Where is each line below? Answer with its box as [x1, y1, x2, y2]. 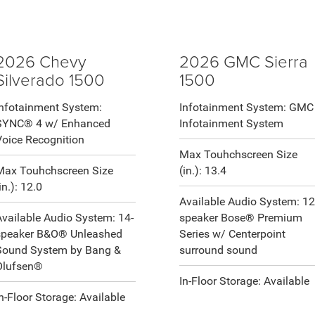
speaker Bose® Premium [179, 211, 303, 225]
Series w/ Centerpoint [179, 227, 286, 241]
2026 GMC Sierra [179, 49, 309, 73]
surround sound [179, 243, 258, 257]
